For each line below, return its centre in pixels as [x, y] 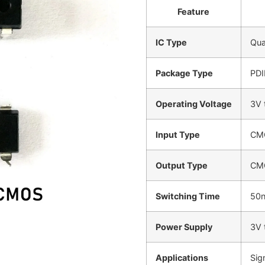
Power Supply [184, 227]
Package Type [184, 73]
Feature [194, 12]
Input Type [177, 135]
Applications [182, 258]
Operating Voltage [193, 104]
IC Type [171, 43]
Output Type [181, 166]
